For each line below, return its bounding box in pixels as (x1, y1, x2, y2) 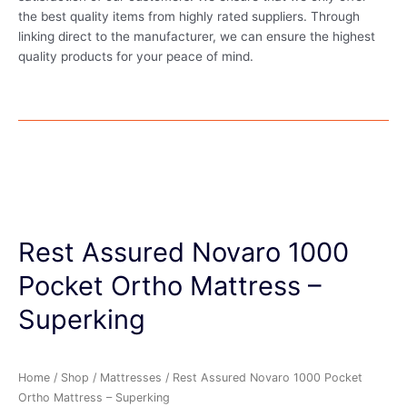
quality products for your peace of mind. (18, 48, 257, 64)
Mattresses (100, 370, 162, 384)
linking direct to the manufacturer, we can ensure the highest (18, 28, 375, 44)
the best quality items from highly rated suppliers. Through (18, 8, 360, 24)
